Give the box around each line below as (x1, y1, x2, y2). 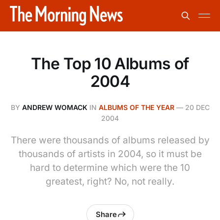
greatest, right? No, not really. (46, 176, 174, 187)
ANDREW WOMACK (22, 103, 87, 111)
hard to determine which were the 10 (30, 162, 190, 173)
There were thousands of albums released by (10, 135, 210, 146)
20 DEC (185, 103, 210, 111)
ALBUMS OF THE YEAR (98, 103, 174, 111)
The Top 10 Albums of (31, 54, 189, 73)
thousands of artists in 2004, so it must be (18, 148, 202, 160)
